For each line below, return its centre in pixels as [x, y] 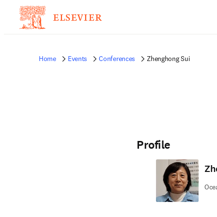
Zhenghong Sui [169, 59]
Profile [154, 145]
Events [77, 59]
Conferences [117, 59]
